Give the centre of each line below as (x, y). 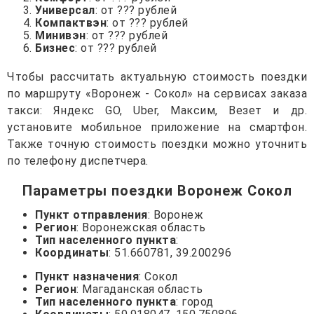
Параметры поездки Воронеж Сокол (157, 191)
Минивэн (61, 36)
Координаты (72, 253)
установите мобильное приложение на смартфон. (157, 128)
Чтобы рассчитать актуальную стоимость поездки (157, 77)
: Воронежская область (141, 228)
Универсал (65, 11)
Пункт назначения (87, 277)
